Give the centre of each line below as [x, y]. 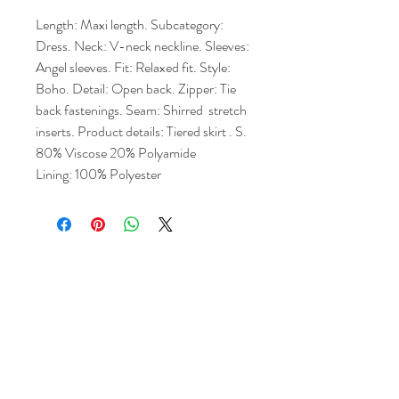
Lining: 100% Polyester [98, 174]
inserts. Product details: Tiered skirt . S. [142, 131]
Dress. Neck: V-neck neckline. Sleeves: [142, 45]
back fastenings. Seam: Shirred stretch [141, 110]
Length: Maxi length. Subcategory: [130, 24]
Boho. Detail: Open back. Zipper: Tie [136, 88]
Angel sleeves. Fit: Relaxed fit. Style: [133, 67]
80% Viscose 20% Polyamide [116, 152]
